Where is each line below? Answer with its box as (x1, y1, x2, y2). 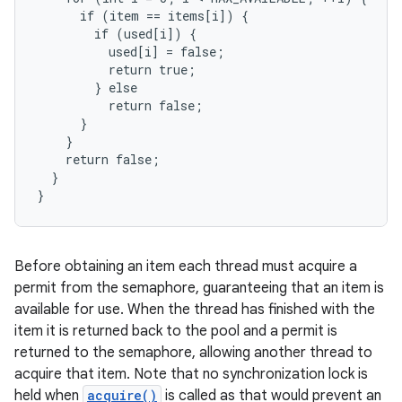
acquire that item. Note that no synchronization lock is (14, 365, 368, 383)
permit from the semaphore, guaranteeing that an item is (14, 279, 384, 297)
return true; (37, 61, 196, 78)
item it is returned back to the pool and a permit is (14, 322, 337, 340)
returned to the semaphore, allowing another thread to (14, 344, 372, 362)
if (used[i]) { (37, 25, 197, 42)
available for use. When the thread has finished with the (14, 301, 375, 319)
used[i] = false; (37, 43, 224, 60)
